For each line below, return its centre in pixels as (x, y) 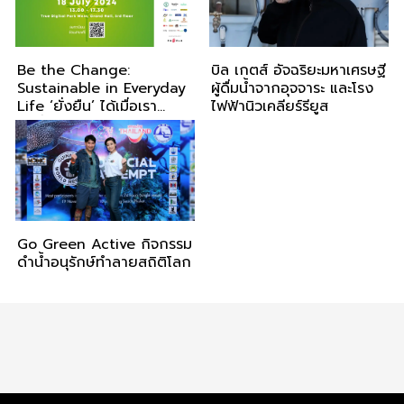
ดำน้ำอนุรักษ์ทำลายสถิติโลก (104, 263)
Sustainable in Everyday (101, 89)
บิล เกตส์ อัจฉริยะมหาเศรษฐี (298, 71)
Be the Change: (73, 71)
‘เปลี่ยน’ (41, 125)
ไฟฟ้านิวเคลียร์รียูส (270, 107)
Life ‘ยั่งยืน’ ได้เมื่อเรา (87, 107)
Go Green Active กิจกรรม (104, 245)
